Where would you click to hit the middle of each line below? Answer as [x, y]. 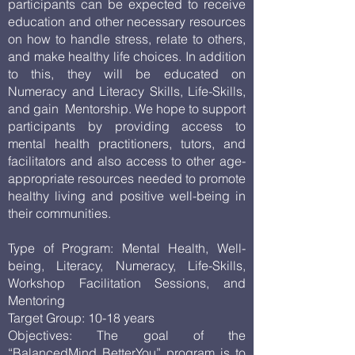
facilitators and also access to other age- [127, 161]
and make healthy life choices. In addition [127, 56]
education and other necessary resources [127, 21]
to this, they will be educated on [127, 74]
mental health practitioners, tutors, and [127, 143]
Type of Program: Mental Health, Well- [127, 248]
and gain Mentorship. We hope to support [127, 109]
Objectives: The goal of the [127, 335]
